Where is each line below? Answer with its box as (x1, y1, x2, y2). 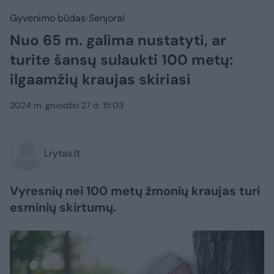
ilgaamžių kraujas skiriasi (10, 70, 191, 89)
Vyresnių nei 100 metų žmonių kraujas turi (10, 183, 260, 199)
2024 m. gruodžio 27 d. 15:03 (10, 100, 124, 111)
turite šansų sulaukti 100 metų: (10, 50, 233, 69)
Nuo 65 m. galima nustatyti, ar (10, 31, 226, 50)
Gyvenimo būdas (10, 12, 86, 24)
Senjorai (89, 12, 125, 24)
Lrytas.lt (44, 147, 80, 160)
